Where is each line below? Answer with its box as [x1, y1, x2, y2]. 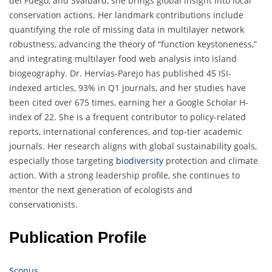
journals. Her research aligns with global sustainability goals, [9, 140, 257, 152]
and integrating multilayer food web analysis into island [9, 53, 237, 65]
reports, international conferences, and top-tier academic [9, 126, 242, 138]
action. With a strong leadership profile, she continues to [9, 169, 240, 182]
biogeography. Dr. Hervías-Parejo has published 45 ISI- [9, 67, 231, 80]
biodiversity [116, 155, 163, 167]
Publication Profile [9, 228, 146, 247]
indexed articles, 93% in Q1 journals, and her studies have [9, 82, 246, 94]
